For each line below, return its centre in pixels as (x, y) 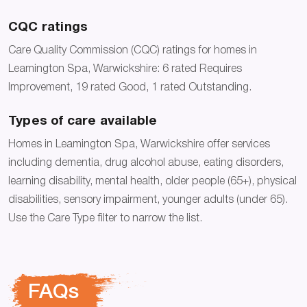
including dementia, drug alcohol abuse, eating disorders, (146, 163)
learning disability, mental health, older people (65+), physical (152, 182)
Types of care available (83, 121)
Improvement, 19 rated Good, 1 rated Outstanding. (130, 88)
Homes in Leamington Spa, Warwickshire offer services (139, 145)
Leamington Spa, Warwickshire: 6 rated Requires (125, 70)
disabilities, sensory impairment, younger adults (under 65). (148, 200)
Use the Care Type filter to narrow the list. (105, 219)
